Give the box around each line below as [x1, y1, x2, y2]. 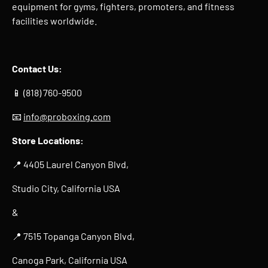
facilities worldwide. [12, 14, 97, 26]
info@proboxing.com [23, 110, 111, 122]
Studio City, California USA [12, 182, 120, 194]
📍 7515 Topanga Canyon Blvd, [12, 230, 135, 242]
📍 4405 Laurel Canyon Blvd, [12, 158, 129, 170]
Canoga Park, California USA [12, 254, 127, 266]
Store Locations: [12, 134, 84, 146]
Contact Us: [12, 62, 62, 74]
